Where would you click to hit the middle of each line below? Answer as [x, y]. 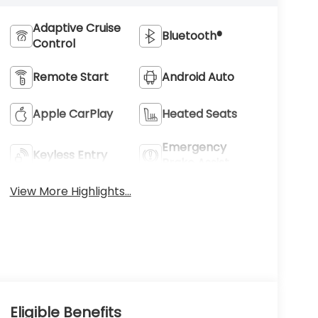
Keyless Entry [70, 155]
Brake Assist [196, 163]
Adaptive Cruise [76, 28]
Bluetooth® [192, 36]
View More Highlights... [70, 192]
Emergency [194, 148]
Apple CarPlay [72, 114]
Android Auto [198, 77]
